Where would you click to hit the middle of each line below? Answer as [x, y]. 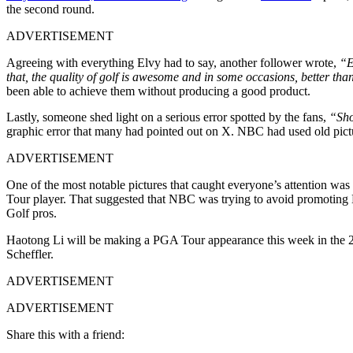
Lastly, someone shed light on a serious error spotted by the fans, [168, 117]
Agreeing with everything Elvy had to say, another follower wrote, [173, 62]
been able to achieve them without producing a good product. [158, 91]
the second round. [50, 9]
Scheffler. [30, 254]
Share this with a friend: [65, 334]
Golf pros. [32, 213]
